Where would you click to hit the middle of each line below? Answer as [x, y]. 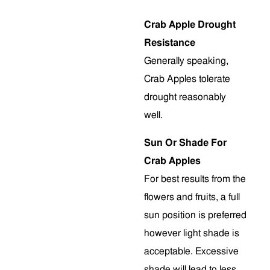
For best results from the [195, 179]
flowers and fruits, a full [192, 197]
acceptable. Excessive [191, 251]
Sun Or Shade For [185, 143]
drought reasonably [185, 97]
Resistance [170, 43]
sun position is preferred [195, 215]
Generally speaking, [186, 61]
